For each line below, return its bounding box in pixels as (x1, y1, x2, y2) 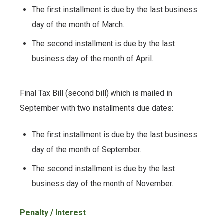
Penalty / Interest (20, 207, 86, 217)
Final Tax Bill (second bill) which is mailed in (20, 88, 172, 98)
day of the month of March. (32, 19, 124, 29)
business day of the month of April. (32, 54, 153, 64)
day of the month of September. (32, 144, 141, 154)
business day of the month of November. (32, 179, 173, 189)
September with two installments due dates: (20, 103, 173, 112)
